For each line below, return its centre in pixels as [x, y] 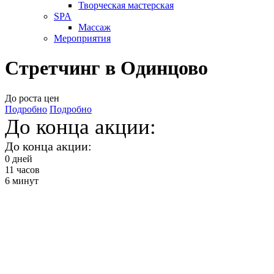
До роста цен [32, 98]
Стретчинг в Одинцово [106, 68]
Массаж [94, 27]
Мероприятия [82, 38]
